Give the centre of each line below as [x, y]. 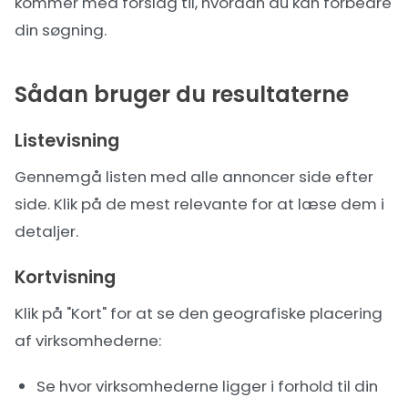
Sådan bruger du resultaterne [182, 94]
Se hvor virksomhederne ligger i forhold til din [207, 386]
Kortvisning [65, 277]
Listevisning [67, 141]
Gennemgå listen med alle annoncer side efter [194, 177]
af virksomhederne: [88, 341]
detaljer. [46, 231]
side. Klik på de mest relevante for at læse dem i [199, 204]
